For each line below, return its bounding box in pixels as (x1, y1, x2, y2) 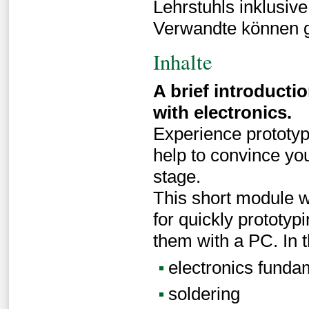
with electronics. (153, 102, 292, 123)
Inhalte (153, 47, 213, 76)
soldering (168, 283, 240, 305)
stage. (153, 166, 201, 188)
